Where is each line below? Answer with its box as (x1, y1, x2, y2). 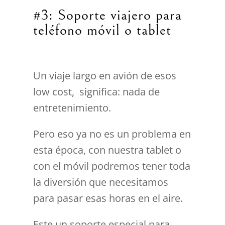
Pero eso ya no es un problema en (33, 127, 191, 141)
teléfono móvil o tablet (33, 21, 172, 39)
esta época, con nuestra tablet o (33, 143, 182, 157)
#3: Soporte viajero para (33, 6, 182, 24)
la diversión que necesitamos (33, 175, 169, 189)
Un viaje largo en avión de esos (33, 68, 177, 82)
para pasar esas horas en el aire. (33, 191, 183, 205)
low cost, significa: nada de (33, 84, 160, 98)
